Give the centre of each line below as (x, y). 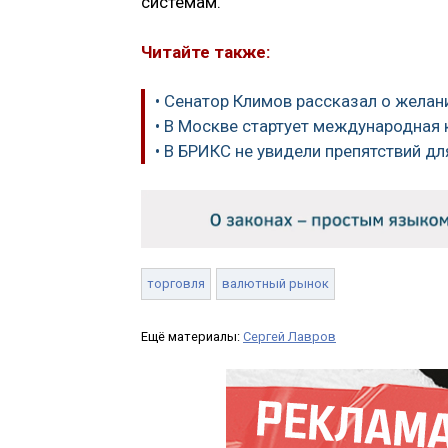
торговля (176, 284)
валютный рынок (275, 284)
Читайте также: (205, 51)
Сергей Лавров (289, 337)
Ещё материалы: (192, 337)
